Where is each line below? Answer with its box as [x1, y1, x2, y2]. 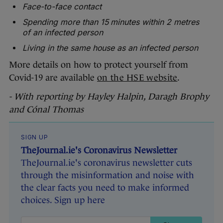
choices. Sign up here [21, 195, 105, 206]
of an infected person [22, 27, 103, 38]
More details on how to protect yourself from [9, 60, 188, 70]
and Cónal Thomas [9, 105, 86, 115]
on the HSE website [97, 73, 178, 83]
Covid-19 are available [9, 73, 97, 83]
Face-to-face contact [22, 1, 102, 12]
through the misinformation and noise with [21, 170, 194, 181]
